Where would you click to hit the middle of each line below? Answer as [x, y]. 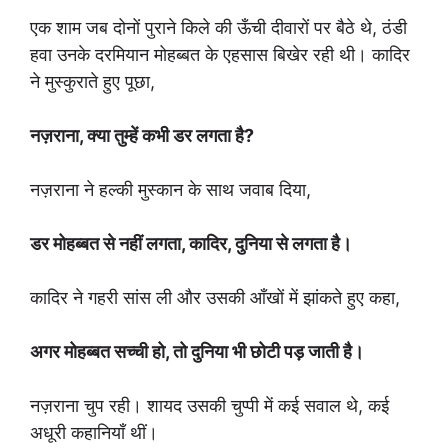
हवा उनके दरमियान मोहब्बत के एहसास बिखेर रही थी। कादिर [220, 54]
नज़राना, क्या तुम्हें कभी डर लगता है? [142, 135]
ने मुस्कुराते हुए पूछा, [92, 81]
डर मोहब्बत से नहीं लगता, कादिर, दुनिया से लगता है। [191, 243]
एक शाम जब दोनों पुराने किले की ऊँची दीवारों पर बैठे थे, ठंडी [218, 27]
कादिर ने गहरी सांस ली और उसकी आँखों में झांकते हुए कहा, [215, 297]
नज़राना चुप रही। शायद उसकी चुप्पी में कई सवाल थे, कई [209, 405]
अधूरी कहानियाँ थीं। [94, 432]
